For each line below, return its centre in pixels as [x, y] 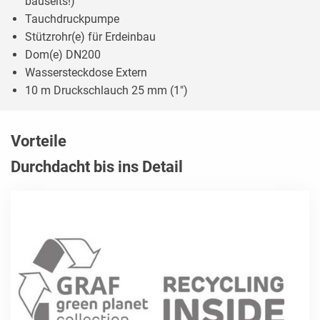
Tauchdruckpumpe [72, 19]
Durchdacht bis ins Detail [97, 166]
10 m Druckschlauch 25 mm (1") [106, 90]
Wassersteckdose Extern [86, 72]
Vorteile [39, 141]
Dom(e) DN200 [63, 54]
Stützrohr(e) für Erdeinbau [90, 36]
